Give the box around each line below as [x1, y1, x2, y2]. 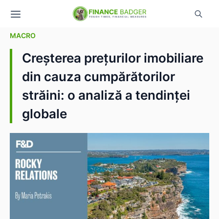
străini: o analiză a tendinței [22, 88, 190, 103]
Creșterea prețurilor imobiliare [22, 50, 203, 66]
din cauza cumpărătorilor [22, 69, 175, 84]
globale [22, 106, 67, 121]
